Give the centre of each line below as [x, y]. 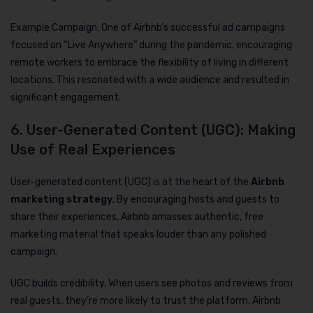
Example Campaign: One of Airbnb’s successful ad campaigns [148, 27]
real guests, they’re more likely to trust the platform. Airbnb [146, 300]
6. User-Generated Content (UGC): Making [153, 130]
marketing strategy [61, 199]
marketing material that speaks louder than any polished [138, 234]
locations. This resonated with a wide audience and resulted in [150, 80]
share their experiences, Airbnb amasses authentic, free [137, 217]
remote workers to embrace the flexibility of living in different [150, 62]
